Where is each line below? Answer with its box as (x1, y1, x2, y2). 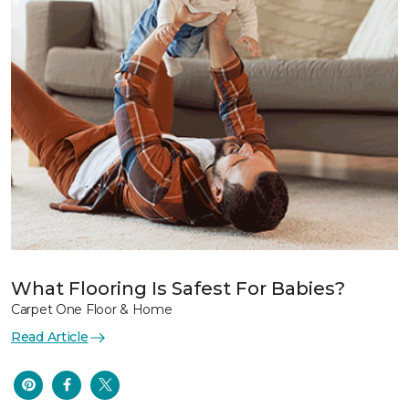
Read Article (11, 329, 89, 345)
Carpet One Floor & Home (11, 301, 173, 318)
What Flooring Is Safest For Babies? (11, 278, 345, 299)
